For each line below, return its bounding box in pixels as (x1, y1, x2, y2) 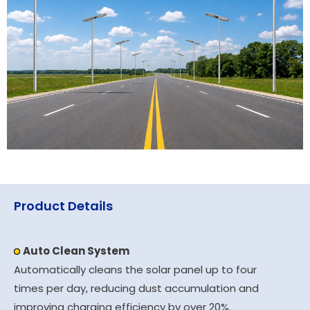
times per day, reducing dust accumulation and (14, 280, 259, 295)
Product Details (14, 197, 113, 215)
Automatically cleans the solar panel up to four (14, 262, 257, 277)
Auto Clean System (23, 243, 129, 258)
